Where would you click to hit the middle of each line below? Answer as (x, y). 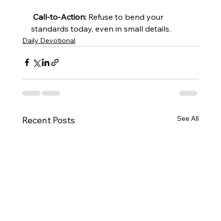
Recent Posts (48, 120)
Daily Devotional (49, 40)
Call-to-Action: (59, 17)
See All (188, 118)
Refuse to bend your (126, 17)
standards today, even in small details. (101, 28)
